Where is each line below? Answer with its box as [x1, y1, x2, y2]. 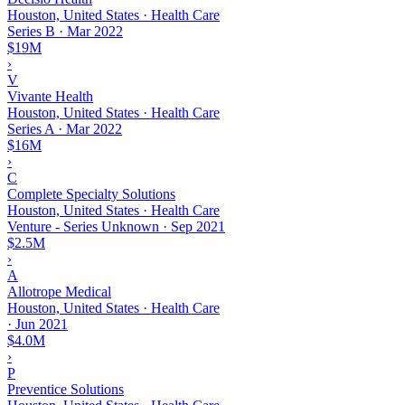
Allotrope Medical [7, 283, 111, 299]
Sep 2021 [171, 218, 225, 234]
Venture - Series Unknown [7, 218, 159, 234]
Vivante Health [7, 88, 93, 104]
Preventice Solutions [7, 381, 124, 397]
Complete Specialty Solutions [7, 185, 175, 202]
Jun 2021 [15, 316, 68, 332]
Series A [7, 120, 54, 137]
